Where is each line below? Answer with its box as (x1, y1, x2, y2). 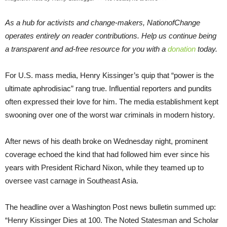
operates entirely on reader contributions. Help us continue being (5, 31, 216, 40)
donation (168, 44, 196, 53)
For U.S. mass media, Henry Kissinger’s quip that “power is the (5, 70, 214, 80)
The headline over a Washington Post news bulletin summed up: (5, 202, 216, 211)
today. (196, 44, 217, 53)
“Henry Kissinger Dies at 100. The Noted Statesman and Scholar (5, 215, 218, 224)
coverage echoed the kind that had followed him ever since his (5, 149, 210, 159)
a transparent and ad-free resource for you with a (5, 44, 168, 53)
